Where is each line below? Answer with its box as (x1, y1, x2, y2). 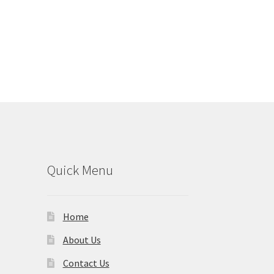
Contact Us (62, 256, 109, 269)
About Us (62, 233, 101, 246)
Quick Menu (46, 161, 113, 179)
